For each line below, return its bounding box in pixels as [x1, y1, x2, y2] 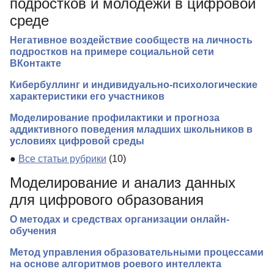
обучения [10, 226, 56, 237]
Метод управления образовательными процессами [10, 247, 264, 258]
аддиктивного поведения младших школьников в [10, 124, 253, 135]
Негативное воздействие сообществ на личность [10, 35, 253, 46]
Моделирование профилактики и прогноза [10, 113, 220, 124]
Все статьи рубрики [18, 154, 106, 165]
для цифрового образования [10, 191, 204, 209]
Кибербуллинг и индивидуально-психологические [10, 80, 257, 91]
